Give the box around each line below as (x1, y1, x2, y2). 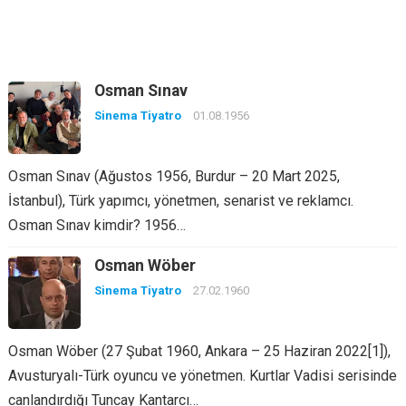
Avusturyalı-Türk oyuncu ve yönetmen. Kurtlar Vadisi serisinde (7, 367, 397, 384)
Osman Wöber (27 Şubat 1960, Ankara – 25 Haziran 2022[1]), (7, 343, 391, 360)
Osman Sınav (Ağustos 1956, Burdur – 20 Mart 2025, (7, 168, 340, 185)
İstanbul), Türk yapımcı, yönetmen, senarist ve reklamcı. (7, 192, 353, 209)
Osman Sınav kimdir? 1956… (7, 217, 186, 234)
